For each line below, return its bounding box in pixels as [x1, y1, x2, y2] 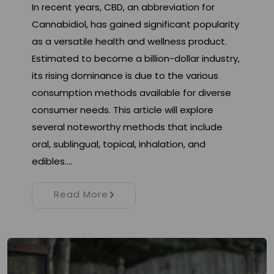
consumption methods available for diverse [32, 86, 231, 100]
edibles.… [32, 155, 72, 168]
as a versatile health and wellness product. [32, 35, 227, 48]
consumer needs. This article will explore [32, 103, 213, 117]
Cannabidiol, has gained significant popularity [32, 18, 239, 31]
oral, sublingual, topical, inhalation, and [32, 138, 206, 151]
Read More [53, 188, 108, 201]
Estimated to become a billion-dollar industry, [32, 52, 240, 65]
